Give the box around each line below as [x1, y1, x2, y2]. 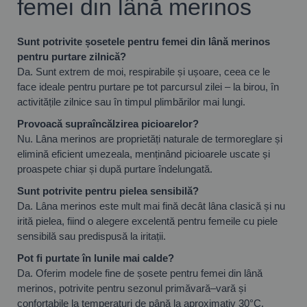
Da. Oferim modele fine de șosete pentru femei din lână [17, 267, 262, 279]
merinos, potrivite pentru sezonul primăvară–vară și [17, 282, 246, 294]
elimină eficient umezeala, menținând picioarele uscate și [17, 147, 270, 160]
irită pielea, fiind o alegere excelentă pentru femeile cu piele [17, 214, 278, 227]
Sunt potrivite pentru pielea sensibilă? [17, 184, 199, 197]
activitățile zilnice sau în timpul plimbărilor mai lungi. [17, 95, 245, 108]
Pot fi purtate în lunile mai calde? [17, 251, 174, 264]
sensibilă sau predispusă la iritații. [17, 230, 166, 242]
